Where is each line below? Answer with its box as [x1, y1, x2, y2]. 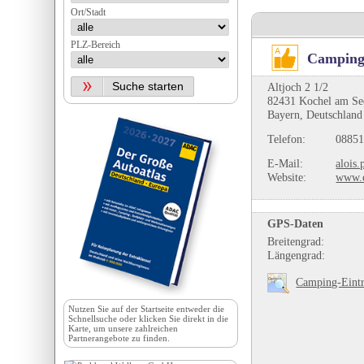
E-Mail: [267, 157, 304, 171]
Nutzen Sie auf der [68, 304, 141, 314]
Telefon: [267, 132, 306, 145]
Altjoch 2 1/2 [267, 80, 329, 93]
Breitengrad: [267, 234, 325, 248]
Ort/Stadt [71, 6, 106, 18]
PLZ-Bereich [71, 39, 121, 50]
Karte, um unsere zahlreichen [68, 323, 179, 333]
